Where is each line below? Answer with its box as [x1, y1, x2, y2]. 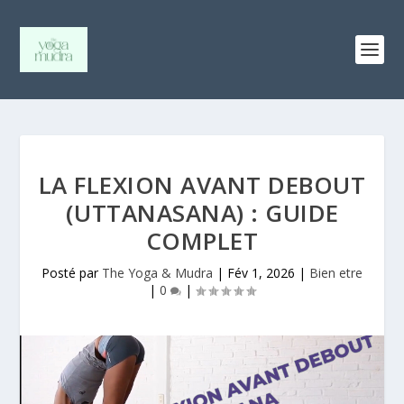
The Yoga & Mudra [102, 264, 213, 281]
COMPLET [145, 225, 259, 257]
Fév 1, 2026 [227, 264, 295, 281]
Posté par [41, 264, 102, 281]
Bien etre [309, 264, 363, 281]
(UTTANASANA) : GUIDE [65, 197, 339, 229]
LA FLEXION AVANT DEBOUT [38, 169, 366, 201]
